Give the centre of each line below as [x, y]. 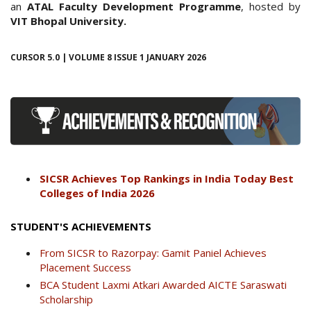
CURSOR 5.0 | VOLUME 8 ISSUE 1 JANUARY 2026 [108, 58]
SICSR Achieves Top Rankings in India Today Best [167, 179]
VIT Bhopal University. [68, 21]
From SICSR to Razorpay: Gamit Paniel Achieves [153, 253]
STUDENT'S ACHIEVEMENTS [81, 227]
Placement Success [85, 268]
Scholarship [66, 300]
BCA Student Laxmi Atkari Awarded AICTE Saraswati [163, 285]
